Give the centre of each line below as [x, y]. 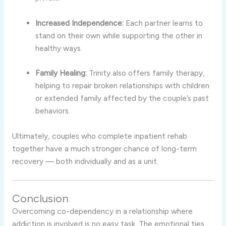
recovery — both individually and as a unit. [85, 161]
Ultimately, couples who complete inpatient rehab [99, 136]
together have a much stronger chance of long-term [104, 149]
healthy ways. [59, 48]
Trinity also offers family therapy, [146, 73]
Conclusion [40, 199]
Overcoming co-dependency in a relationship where [102, 211]
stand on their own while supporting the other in [119, 35]
